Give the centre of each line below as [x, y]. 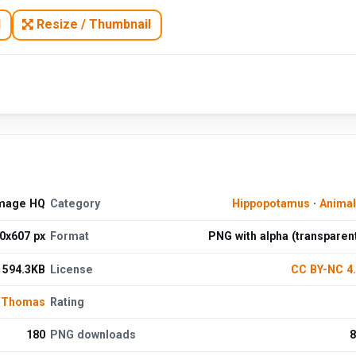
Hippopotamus [271, 204]
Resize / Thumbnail [93, 25]
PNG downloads [93, 334]
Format [70, 236]
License [72, 269]
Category [75, 204]
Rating [68, 302]
